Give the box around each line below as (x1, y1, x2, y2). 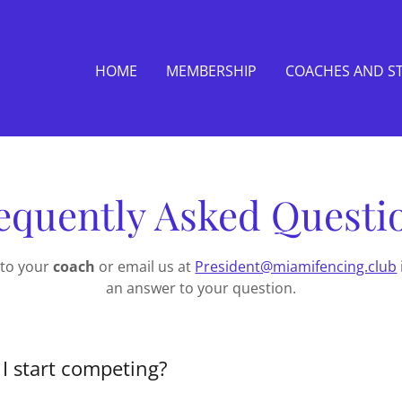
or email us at (95, 257, 196, 276)
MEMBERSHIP (166, 60, 257, 81)
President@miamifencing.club (195, 257, 398, 276)
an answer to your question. (105, 278, 296, 298)
